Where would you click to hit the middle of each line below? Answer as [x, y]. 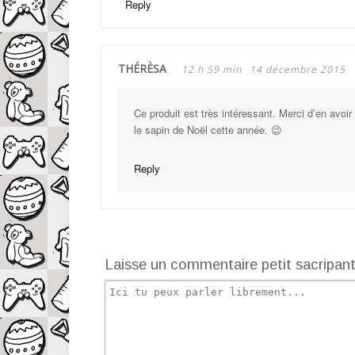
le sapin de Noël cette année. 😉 [208, 129]
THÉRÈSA [142, 68]
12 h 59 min [212, 69]
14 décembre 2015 [298, 69]
